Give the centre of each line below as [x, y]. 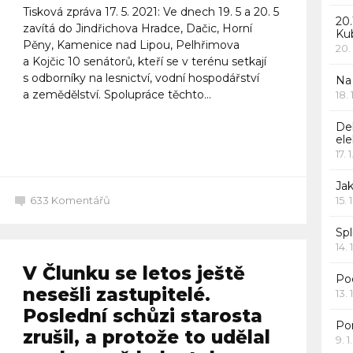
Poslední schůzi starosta [142, 316]
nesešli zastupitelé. [116, 294]
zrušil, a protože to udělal [146, 337]
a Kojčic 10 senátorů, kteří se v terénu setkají [144, 61]
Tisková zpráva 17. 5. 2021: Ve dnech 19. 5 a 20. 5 [150, 11]
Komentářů [81, 200]
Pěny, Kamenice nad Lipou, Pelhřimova [131, 45]
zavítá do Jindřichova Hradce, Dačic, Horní [137, 28]
